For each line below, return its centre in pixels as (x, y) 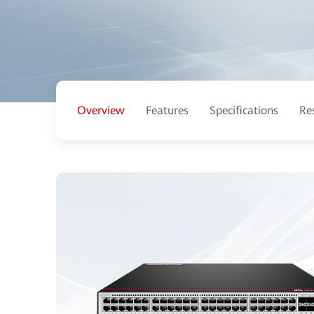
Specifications (244, 110)
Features (167, 110)
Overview (101, 110)
